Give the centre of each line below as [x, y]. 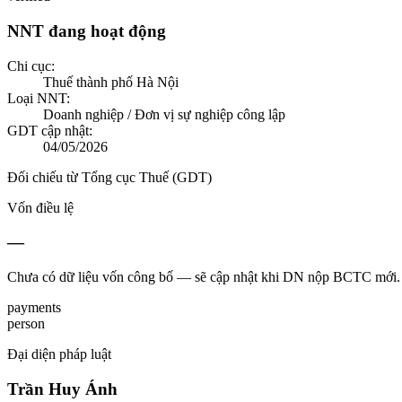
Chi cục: [31, 66]
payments [34, 308]
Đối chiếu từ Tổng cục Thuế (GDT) [109, 177]
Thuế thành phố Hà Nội [111, 82]
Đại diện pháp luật [59, 354]
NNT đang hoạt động [87, 31]
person [26, 324]
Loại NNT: [39, 98]
